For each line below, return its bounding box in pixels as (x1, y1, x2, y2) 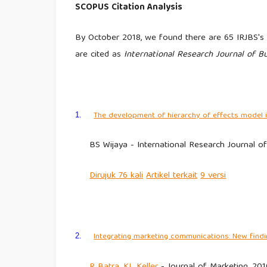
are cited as (75, 46, 125, 63)
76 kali (116, 168, 144, 184)
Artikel (146, 168, 170, 184)
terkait (173, 168, 198, 184)
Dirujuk (89, 168, 116, 184)
